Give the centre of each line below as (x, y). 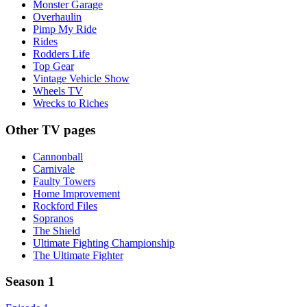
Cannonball (58, 156)
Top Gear (53, 66)
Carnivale (54, 169)
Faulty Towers (64, 181)
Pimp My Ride (65, 29)
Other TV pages (50, 130)
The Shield (57, 230)
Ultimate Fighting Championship (104, 243)
